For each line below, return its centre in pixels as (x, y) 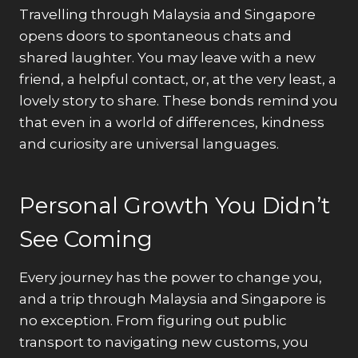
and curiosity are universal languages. (149, 143)
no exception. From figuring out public (153, 320)
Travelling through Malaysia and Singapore (167, 14)
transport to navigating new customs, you (164, 342)
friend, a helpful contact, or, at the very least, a (178, 79)
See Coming (86, 239)
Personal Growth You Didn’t (175, 205)
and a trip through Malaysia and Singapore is (173, 298)
